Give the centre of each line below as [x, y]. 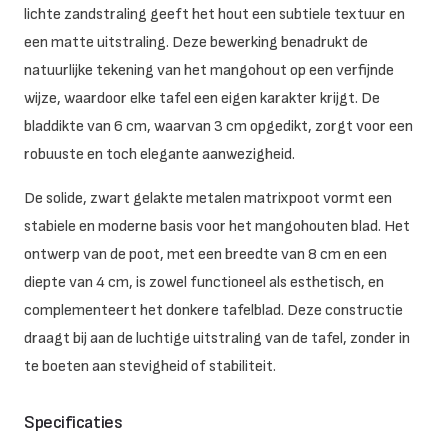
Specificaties [73, 423]
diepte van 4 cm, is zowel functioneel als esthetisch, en [204, 283]
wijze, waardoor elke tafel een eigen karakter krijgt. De [202, 99]
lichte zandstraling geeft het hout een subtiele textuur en [214, 15]
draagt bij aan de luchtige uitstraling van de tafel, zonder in [217, 339]
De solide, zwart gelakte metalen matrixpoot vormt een [208, 199]
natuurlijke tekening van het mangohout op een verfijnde [209, 71]
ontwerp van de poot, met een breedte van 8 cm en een [205, 255]
